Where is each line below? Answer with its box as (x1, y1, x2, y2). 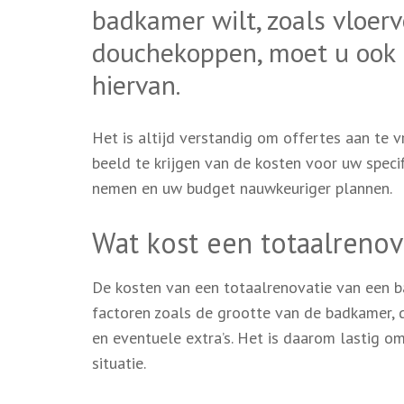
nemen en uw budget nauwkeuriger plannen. (92, 177, 392, 198)
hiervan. (92, 66, 180, 102)
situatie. (92, 352, 146, 373)
